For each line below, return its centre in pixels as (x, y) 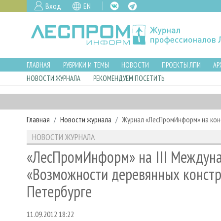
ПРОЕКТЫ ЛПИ (181, 65)
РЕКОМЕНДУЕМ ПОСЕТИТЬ (129, 78)
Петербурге (59, 192)
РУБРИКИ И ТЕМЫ (86, 65)
